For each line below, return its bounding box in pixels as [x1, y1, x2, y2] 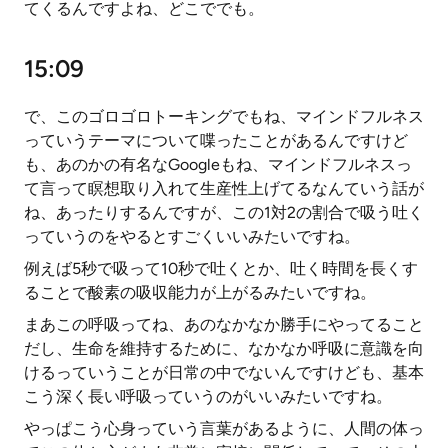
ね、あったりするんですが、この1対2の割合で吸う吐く [24, 203, 424, 222]
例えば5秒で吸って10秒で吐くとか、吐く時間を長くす [24, 259, 418, 278]
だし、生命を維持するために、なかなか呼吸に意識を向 [24, 339, 424, 358]
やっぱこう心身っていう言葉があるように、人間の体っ [24, 419, 424, 438]
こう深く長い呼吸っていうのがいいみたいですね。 [24, 387, 392, 406]
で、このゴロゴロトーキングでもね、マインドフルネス [24, 107, 424, 126]
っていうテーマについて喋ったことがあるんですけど [24, 131, 408, 150]
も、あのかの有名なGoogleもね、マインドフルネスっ [24, 155, 412, 174]
